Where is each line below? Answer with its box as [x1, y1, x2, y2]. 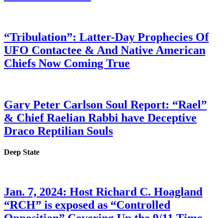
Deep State [4, 148, 39, 157]
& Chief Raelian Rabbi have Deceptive [4, 111, 197, 124]
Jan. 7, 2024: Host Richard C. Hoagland [4, 185, 202, 199]
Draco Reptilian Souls [4, 124, 113, 137]
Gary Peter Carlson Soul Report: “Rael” [4, 98, 207, 111]
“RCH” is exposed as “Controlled [4, 199, 170, 212]
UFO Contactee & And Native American [4, 44, 205, 56]
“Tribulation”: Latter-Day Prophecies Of [4, 31, 209, 43]
